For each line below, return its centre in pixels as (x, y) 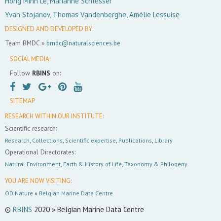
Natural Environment (33, 164)
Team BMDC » (26, 43)
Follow (21, 73)
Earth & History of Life (92, 164)
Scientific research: (31, 129)
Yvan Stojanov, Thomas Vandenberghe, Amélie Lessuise (92, 15)
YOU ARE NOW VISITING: (38, 181)
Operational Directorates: (40, 152)
